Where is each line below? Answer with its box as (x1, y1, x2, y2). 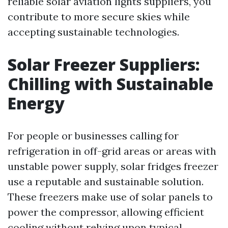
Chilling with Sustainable (8, 73, 213, 95)
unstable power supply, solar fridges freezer (8, 160, 218, 173)
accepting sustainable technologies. (8, 25, 179, 39)
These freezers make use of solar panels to (8, 190, 213, 204)
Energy (8, 92, 65, 115)
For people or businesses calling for (8, 129, 179, 142)
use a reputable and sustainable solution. (8, 175, 204, 188)
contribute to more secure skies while (8, 10, 190, 23)
